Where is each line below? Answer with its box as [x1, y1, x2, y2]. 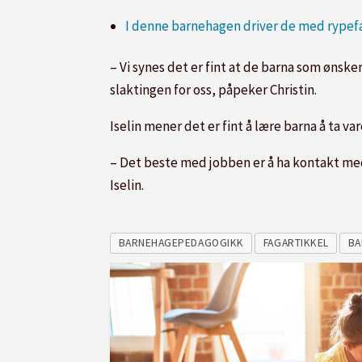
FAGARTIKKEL [263, 236, 329, 250]
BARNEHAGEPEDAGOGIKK [118, 236, 244, 250]
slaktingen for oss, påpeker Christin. [110, 80, 317, 99]
